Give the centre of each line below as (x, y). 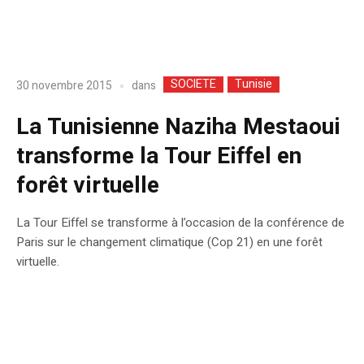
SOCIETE (193, 84)
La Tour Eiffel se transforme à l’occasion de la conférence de (180, 222)
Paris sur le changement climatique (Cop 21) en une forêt (169, 242)
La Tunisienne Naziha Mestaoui (178, 127)
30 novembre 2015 (64, 86)
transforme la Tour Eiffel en (159, 156)
